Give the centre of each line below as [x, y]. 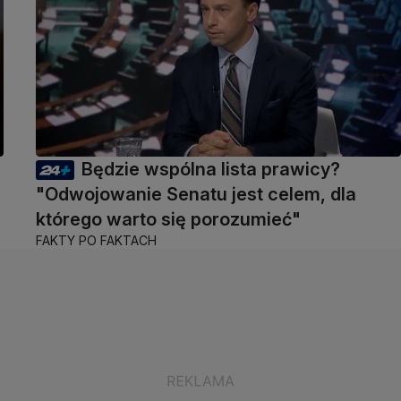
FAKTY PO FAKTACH [96, 240]
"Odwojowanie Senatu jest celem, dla [196, 194]
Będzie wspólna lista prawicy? [211, 169]
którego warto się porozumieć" [168, 219]
